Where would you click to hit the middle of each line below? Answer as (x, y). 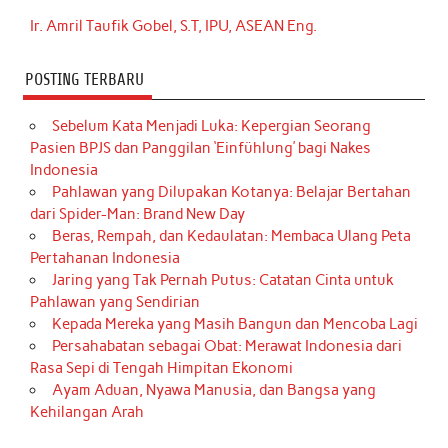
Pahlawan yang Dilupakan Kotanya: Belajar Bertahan (231, 192)
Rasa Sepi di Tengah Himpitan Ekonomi (162, 368)
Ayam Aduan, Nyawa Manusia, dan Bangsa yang (213, 390)
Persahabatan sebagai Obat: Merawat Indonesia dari (226, 346)
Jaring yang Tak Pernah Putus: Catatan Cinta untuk (222, 280)
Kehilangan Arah (87, 412)
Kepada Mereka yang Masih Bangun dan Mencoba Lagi (234, 324)
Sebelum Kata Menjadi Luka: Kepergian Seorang (211, 126)
